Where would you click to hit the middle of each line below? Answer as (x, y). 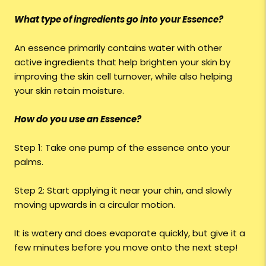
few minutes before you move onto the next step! (126, 248)
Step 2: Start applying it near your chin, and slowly (123, 191)
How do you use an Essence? (78, 119)
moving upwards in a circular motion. (95, 205)
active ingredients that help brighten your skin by (122, 62)
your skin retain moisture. (69, 91)
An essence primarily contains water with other (118, 48)
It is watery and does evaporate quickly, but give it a (130, 233)
